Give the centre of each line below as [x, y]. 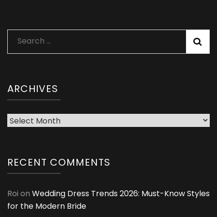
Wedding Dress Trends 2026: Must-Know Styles [121, 194]
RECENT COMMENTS [59, 163]
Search [31, 41]
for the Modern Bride [47, 206]
